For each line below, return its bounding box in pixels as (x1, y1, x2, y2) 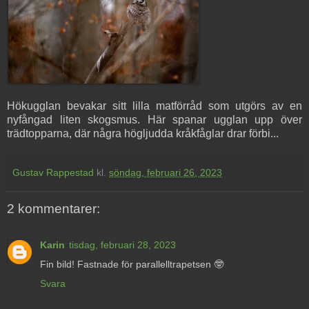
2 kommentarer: (7, 201, 100, 217)
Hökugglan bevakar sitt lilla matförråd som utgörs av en (7, 100, 302, 112)
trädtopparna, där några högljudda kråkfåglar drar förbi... (7, 128, 279, 140)
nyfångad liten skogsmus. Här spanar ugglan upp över (7, 114, 302, 126)
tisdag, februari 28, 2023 (69, 239, 176, 250)
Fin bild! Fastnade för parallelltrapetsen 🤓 (40, 258, 223, 270)
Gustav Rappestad (12, 167, 94, 179)
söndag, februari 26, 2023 (109, 167, 222, 179)
